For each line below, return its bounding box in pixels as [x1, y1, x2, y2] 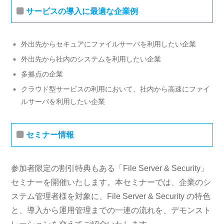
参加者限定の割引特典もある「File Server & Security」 [11, 163, 209, 172]
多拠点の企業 [21, 69, 63, 78]
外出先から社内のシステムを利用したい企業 [21, 54, 161, 63]
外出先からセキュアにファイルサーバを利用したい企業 [21, 39, 196, 48]
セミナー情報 [26, 130, 74, 139]
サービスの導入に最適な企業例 [26, 6, 138, 15]
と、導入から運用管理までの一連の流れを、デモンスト [11, 205, 211, 214]
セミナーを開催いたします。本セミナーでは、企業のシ [11, 177, 211, 186]
